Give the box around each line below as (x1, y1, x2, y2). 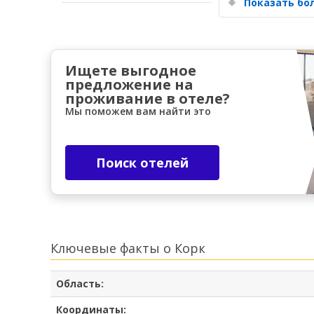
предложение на (65, 74, 193, 94)
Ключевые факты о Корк (50, 239, 205, 257)
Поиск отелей (96, 153, 189, 171)
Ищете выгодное (65, 60, 196, 80)
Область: (56, 276, 104, 290)
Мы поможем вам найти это (65, 104, 211, 118)
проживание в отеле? (65, 88, 230, 108)
